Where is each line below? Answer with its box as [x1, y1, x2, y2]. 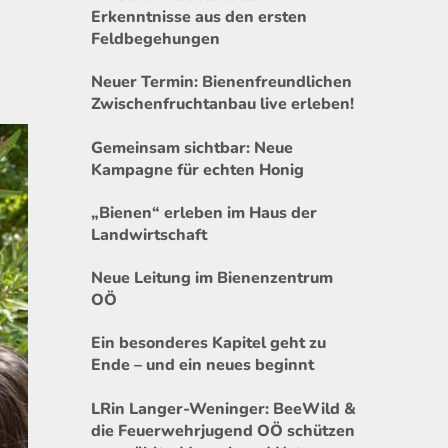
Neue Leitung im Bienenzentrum [91, 267, 333, 290]
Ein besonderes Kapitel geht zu [91, 332, 326, 355]
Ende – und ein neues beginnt [91, 354, 314, 377]
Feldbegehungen [91, 28, 220, 50]
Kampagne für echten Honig [91, 158, 304, 181]
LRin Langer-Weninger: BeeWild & [91, 397, 356, 420]
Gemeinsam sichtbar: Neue [91, 136, 293, 159]
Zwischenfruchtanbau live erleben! [91, 93, 354, 116]
